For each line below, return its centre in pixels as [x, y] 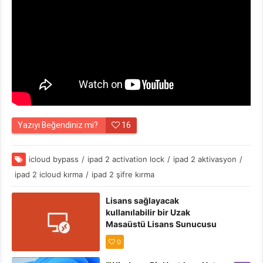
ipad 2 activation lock [126, 159]
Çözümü [123, 248]
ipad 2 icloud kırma [49, 175]
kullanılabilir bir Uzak [148, 213]
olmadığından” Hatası [149, 236]
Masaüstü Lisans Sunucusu [161, 224]
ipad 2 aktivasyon [205, 159]
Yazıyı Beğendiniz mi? [59, 125]
